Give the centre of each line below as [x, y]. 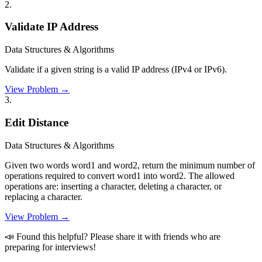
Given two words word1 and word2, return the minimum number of [130, 165]
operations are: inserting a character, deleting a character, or [113, 186]
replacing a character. [44, 196]
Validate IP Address [51, 27]
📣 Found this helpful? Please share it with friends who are [113, 236]
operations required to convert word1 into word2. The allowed [120, 175]
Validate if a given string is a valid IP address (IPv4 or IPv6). [116, 70]
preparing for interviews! [50, 247]
